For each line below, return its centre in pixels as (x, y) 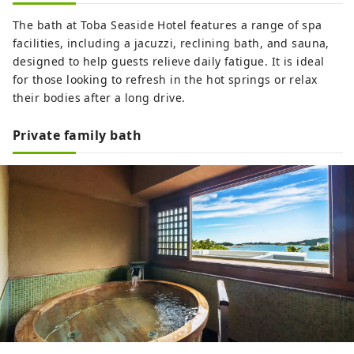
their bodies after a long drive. (99, 97)
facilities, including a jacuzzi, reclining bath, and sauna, (171, 43)
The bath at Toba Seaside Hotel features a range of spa (168, 24)
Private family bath (77, 135)
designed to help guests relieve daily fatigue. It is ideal (169, 61)
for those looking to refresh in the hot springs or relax (165, 79)
